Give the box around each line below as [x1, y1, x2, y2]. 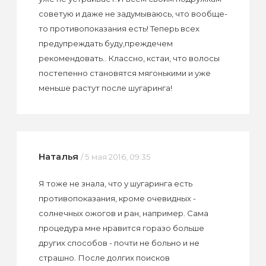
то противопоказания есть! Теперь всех [38, 24, 199, 34]
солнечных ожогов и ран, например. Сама [38, 208, 208, 218]
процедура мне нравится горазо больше [38, 223, 204, 233]
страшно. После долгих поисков [38, 252, 170, 262]
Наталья [38, 150, 78, 162]
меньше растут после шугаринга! [38, 83, 172, 93]
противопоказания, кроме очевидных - [38, 193, 196, 203]
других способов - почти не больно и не [38, 237, 199, 248]
